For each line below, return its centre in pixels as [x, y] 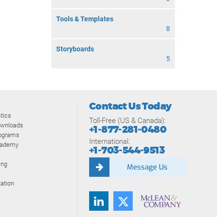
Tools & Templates [85, 19]
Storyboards [75, 49]
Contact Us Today [130, 106]
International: [109, 141]
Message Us [147, 167]
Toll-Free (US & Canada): [127, 121]
